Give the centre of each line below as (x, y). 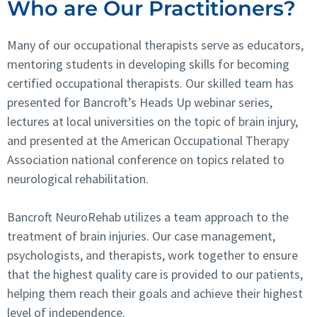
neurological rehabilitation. (78, 178)
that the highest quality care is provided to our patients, (155, 274)
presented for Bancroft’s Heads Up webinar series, (140, 102)
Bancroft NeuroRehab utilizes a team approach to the (148, 217)
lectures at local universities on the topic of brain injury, (152, 121)
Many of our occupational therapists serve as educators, (155, 45)
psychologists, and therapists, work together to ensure (152, 255)
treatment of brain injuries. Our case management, (141, 236)
